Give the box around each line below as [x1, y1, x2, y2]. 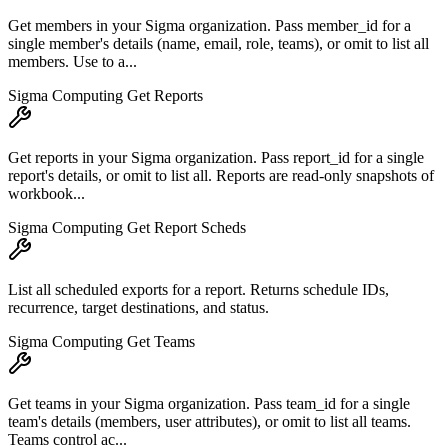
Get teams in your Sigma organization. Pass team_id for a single [8, 395, 410, 413]
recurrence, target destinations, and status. [8, 299, 269, 317]
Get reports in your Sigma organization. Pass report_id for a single [8, 149, 424, 167]
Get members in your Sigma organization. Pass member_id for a [8, 17, 411, 35]
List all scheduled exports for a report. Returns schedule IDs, [8, 281, 389, 299]
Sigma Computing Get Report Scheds [8, 219, 246, 237]
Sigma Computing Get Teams [8, 333, 195, 351]
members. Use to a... [8, 53, 137, 71]
